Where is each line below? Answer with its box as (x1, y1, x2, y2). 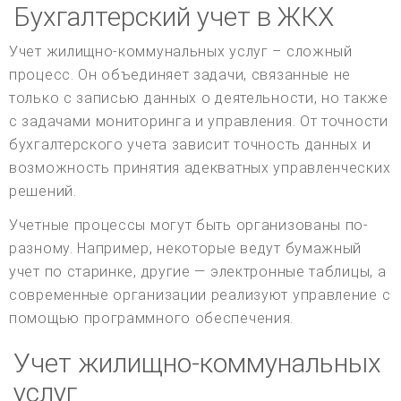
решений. (9, 182, 77, 200)
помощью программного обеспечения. (9, 309, 294, 327)
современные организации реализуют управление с (9, 286, 391, 303)
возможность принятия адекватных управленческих (9, 158, 391, 176)
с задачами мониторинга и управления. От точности (9, 112, 388, 130)
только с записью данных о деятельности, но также (9, 89, 388, 107)
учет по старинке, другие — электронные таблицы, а (9, 262, 387, 280)
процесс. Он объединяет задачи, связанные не (9, 65, 352, 83)
